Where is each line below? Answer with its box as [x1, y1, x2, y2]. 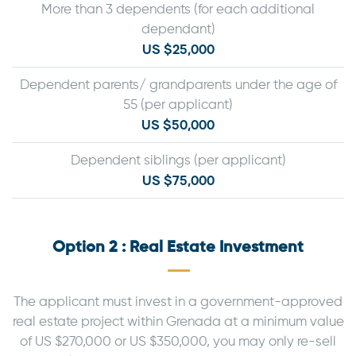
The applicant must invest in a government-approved [14, 295, 342, 309]
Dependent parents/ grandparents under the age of [19, 78, 337, 92]
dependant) [141, 22, 215, 37]
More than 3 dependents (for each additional [41, 2, 315, 17]
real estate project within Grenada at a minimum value [12, 315, 344, 329]
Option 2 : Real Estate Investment [52, 239, 304, 256]
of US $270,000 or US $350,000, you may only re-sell [20, 335, 336, 349]
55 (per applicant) [123, 98, 233, 112]
